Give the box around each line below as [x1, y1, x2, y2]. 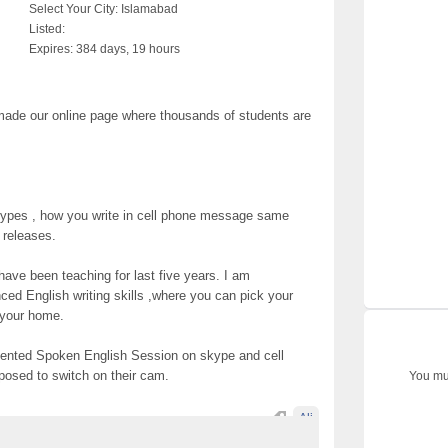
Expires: [29, 42, 73, 56]
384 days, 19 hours [73, 42, 180, 56]
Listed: [29, 22, 65, 36]
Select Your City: [29, 2, 118, 16]
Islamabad [118, 2, 178, 16]
